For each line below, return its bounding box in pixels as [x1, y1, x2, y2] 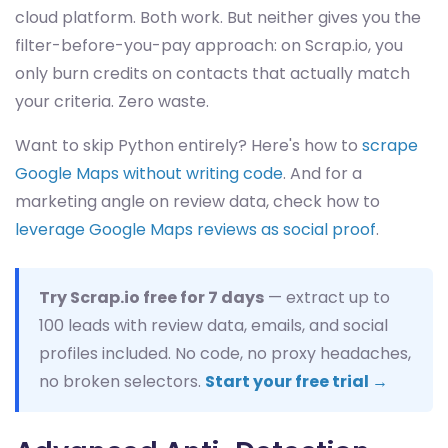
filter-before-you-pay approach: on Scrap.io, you [15, 34, 403, 57]
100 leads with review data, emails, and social [39, 314, 388, 337]
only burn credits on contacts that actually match [15, 62, 410, 85]
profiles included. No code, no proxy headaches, [39, 342, 411, 365]
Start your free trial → [205, 370, 388, 393]
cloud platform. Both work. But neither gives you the [15, 6, 421, 29]
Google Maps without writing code [15, 162, 283, 185]
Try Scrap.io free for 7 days [39, 286, 264, 309]
